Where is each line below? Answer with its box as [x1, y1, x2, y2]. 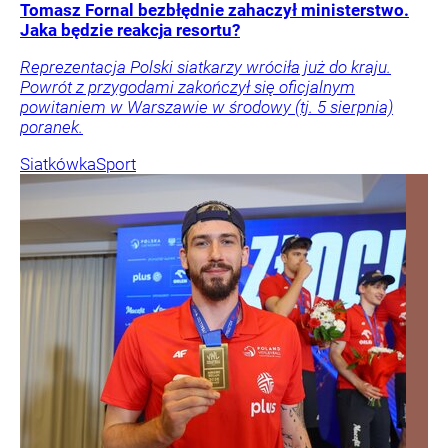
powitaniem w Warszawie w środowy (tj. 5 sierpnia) [20, 96, 393, 117]
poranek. [20, 116, 83, 137]
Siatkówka [20, 153, 96, 174]
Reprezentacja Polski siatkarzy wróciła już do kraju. [20, 56, 391, 77]
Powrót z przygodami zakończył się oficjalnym [20, 76, 355, 97]
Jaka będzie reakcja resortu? [20, 19, 240, 40]
